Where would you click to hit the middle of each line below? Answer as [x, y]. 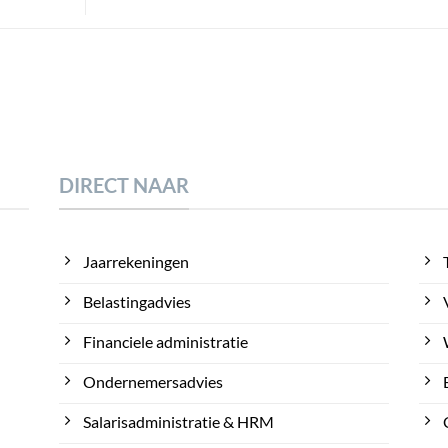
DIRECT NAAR [124, 184]
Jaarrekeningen [136, 262]
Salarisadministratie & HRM [178, 422]
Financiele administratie [165, 342]
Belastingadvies [137, 302]
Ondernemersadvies [153, 382]
